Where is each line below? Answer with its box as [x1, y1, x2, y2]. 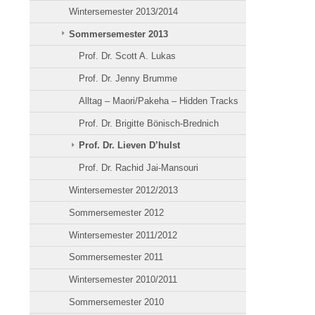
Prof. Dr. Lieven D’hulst [79, 140, 181, 151]
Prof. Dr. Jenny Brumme [79, 73, 178, 84]
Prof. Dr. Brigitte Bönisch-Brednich [79, 117, 219, 129]
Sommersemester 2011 [69, 252, 164, 263]
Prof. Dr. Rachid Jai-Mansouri [79, 162, 199, 174]
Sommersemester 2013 [69, 28, 169, 39]
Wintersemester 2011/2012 [69, 229, 178, 240]
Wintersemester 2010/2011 [69, 274, 178, 285]
